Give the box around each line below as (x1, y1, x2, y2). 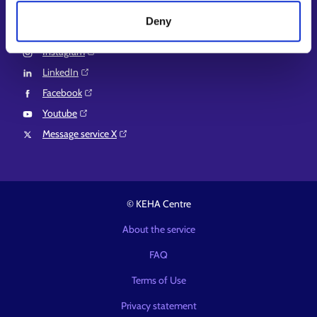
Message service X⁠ (42, 127, 117, 140)
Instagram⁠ (42, 45, 85, 58)
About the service (122, 223, 195, 236)
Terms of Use (131, 274, 186, 287)
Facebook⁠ (42, 86, 82, 99)
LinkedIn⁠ (42, 66, 79, 79)
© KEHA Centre (126, 197, 191, 210)
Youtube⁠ (42, 107, 77, 120)
